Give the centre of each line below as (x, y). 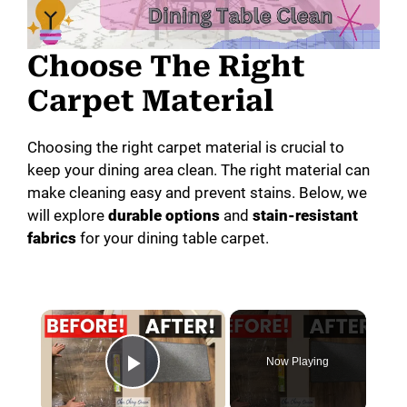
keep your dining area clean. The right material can (199, 170)
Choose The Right (166, 67)
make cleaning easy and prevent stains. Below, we (197, 193)
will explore (68, 216)
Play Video (196, 388)
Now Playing (298, 361)
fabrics (52, 238)
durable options (164, 216)
